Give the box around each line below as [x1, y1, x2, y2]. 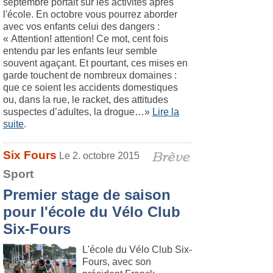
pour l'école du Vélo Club [3, 204, 180, 220]
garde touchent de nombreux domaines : [3, 70, 177, 80]
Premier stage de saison [3, 186, 171, 203]
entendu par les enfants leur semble [3, 46, 157, 56]
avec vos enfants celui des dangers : [3, 21, 160, 32]
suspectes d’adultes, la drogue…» [3, 107, 152, 117]
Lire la [152, 107, 179, 117]
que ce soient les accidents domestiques [3, 82, 178, 93]
